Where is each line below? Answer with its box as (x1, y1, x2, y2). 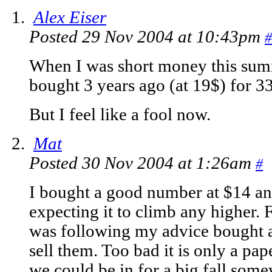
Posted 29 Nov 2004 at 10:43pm (29, 27, 265, 47)
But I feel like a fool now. (29, 105, 211, 124)
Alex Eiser (33, 8, 106, 27)
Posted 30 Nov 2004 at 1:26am (29, 154, 256, 173)
